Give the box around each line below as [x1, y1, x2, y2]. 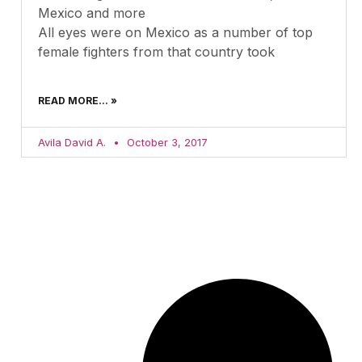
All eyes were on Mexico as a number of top [38, 23, 313, 40]
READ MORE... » [38, 94, 117, 107]
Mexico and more [38, 4, 145, 21]
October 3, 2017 [124, 135, 208, 149]
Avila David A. [38, 135, 109, 149]
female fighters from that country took [38, 43, 275, 60]
